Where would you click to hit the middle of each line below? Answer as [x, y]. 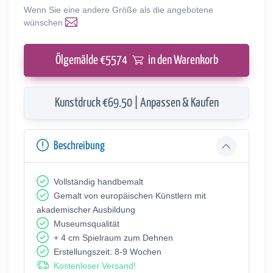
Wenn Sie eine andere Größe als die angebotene [119, 9]
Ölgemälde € [80, 60]
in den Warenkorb [183, 60]
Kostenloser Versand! [95, 265]
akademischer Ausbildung [86, 209]
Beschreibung [79, 146]
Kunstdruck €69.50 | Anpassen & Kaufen [136, 103]
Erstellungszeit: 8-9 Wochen [108, 251]
